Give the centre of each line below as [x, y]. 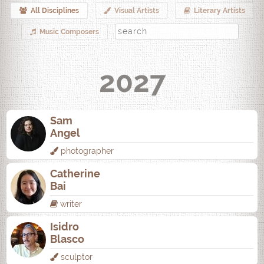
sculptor [76, 257]
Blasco [67, 239]
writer [70, 204]
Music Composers [67, 32]
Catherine [75, 174]
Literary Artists [217, 11]
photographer [86, 151]
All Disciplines [53, 11]
